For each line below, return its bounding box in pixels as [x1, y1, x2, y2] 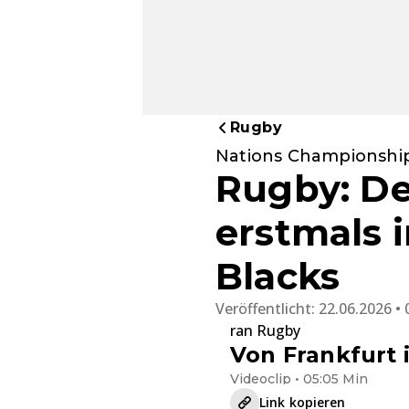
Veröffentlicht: [215, 299, 319, 319]
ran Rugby [230, 320, 300, 341]
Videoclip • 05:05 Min [230, 371, 368, 387]
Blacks [215, 254, 341, 299]
